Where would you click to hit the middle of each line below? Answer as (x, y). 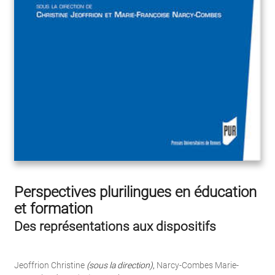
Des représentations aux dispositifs (115, 227)
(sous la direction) (120, 265)
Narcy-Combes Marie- (198, 265)
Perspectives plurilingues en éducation (135, 192)
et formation (53, 209)
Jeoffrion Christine (49, 265)
